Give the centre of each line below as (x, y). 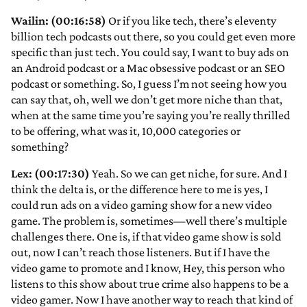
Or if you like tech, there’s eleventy (191, 21)
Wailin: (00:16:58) (59, 21)
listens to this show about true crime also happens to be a (150, 284)
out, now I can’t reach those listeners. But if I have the (140, 253)
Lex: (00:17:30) (50, 174)
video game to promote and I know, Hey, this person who (148, 268)
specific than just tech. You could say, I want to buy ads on (150, 52)
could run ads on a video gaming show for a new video (142, 205)
